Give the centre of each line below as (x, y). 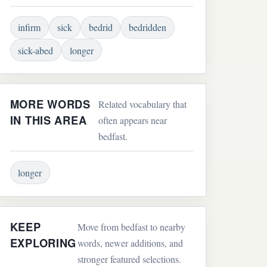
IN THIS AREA (48, 120)
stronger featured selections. (130, 259)
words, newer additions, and (131, 243)
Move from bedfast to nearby (132, 226)
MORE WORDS (50, 104)
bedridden (148, 27)
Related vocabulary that (143, 104)
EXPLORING (43, 243)
